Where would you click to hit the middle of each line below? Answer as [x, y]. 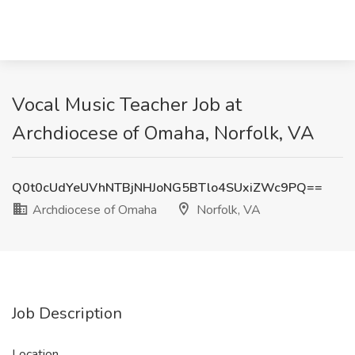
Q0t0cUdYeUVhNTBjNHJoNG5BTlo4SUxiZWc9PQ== [167, 188]
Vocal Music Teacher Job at [127, 105]
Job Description [67, 313]
